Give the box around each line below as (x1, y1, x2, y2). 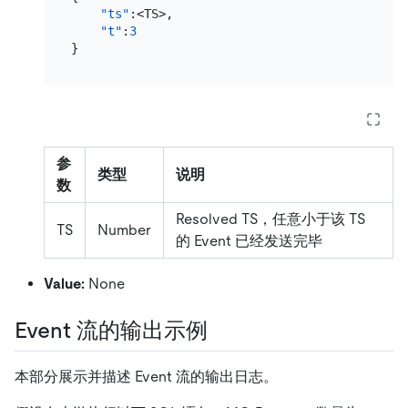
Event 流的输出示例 (15, 317, 208, 342)
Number (97, 220, 151, 239)
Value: (44, 274, 85, 292)
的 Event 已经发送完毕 (176, 231, 322, 250)
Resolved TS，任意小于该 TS (176, 209, 365, 228)
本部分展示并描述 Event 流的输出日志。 (15, 367, 278, 385)
